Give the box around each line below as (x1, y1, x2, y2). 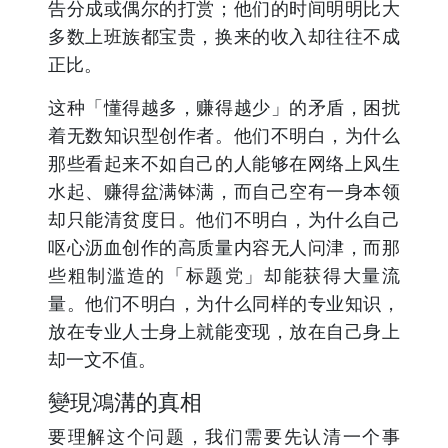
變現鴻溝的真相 (48, 386, 202, 417)
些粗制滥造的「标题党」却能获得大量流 (48, 263, 400, 288)
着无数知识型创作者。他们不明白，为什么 (48, 123, 400, 148)
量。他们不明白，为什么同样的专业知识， (48, 291, 400, 316)
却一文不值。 (48, 347, 156, 372)
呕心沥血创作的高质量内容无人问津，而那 (48, 235, 400, 260)
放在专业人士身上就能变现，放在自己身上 (48, 319, 400, 344)
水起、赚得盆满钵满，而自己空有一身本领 (48, 179, 400, 204)
